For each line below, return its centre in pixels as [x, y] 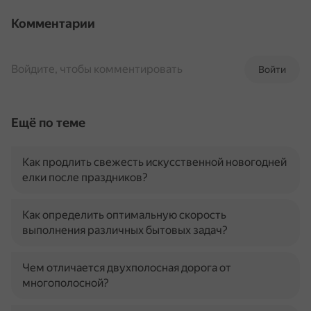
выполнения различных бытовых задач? [125, 230]
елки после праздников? [85, 177]
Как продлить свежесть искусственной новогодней [154, 162]
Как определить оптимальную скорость [124, 215]
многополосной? [66, 283]
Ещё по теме [48, 123]
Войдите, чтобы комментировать [97, 69]
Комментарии [53, 23]
